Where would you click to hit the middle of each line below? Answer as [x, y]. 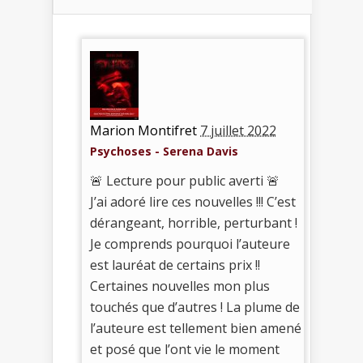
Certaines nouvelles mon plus [180, 286]
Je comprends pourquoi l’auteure [190, 243]
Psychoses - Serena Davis [164, 151]
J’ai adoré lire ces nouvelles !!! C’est [193, 201]
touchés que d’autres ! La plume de [195, 307]
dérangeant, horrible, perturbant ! [194, 222]
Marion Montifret [143, 130]
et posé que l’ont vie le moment [185, 349]
